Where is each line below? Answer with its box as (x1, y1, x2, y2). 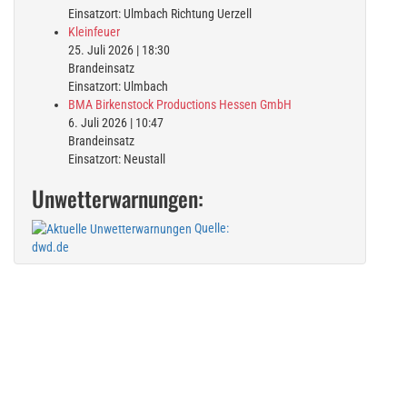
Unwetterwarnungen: (32, 181, 203, 214)
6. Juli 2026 (68, 114, 127, 130)
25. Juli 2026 (68, 42, 134, 57)
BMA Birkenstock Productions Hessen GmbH (68, 96, 292, 112)
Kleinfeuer (68, 24, 120, 39)
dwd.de (32, 240, 69, 255)
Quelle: (192, 220, 229, 235)
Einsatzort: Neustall (68, 151, 165, 166)
